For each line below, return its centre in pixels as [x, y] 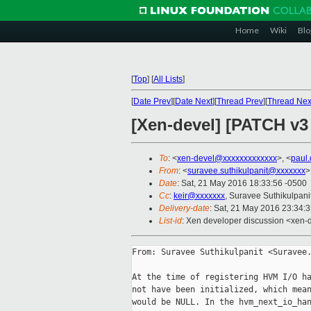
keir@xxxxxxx [199, 196]
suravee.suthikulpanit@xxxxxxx [246, 171]
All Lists [168, 79]
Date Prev [152, 101]
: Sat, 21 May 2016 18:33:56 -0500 [242, 184]
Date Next [194, 101]
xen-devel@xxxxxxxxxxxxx [227, 159]
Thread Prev [240, 101]
